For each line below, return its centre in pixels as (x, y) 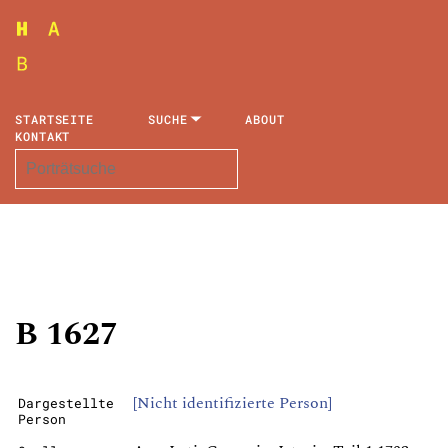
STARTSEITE (54, 119)
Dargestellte (66, 403)
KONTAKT (43, 136)
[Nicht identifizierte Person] (232, 403)
